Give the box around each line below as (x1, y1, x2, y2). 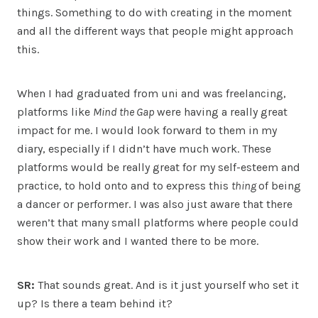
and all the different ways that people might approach (17, 23, 293, 38)
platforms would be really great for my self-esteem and (17, 160, 300, 174)
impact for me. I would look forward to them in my (17, 123, 277, 137)
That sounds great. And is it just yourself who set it (38, 278, 299, 292)
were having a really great (157, 104, 287, 119)
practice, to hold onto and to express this (17, 178, 231, 192)
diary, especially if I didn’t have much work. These (17, 141, 271, 155)
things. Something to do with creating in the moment (17, 5, 292, 19)
